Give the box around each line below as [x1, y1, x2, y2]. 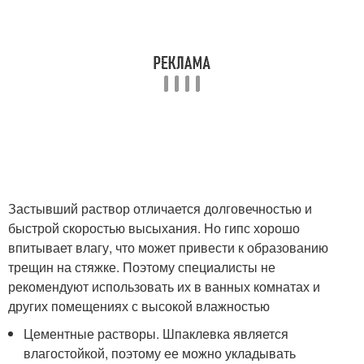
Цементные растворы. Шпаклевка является [24, 324, 289, 343]
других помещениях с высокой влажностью [8, 297, 270, 315]
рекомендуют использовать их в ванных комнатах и [8, 277, 320, 296]
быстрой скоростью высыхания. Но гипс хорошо [8, 219, 300, 237]
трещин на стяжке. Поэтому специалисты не [8, 258, 275, 276]
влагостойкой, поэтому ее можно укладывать [24, 344, 297, 362]
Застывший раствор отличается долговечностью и [8, 199, 312, 218]
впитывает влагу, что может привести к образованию [8, 238, 328, 257]
